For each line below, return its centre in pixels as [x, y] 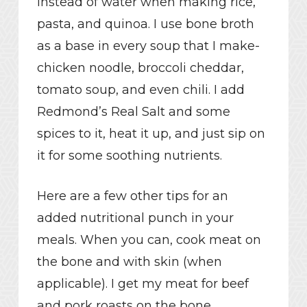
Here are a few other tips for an [132, 196]
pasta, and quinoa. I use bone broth [145, 24]
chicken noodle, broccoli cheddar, [140, 68]
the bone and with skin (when [129, 262]
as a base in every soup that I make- [148, 46]
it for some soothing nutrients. [129, 156]
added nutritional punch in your [135, 218]
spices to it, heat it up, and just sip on [151, 134]
